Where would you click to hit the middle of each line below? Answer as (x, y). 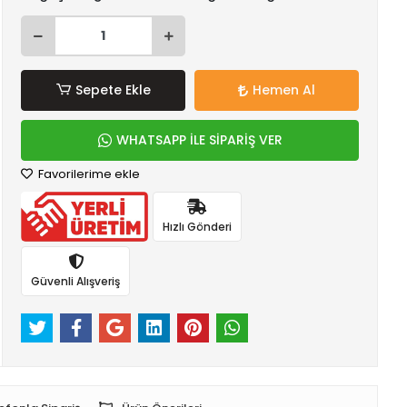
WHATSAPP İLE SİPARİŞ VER (199, 140)
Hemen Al (284, 90)
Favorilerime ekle (88, 174)
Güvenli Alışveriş (76, 281)
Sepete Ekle (113, 90)
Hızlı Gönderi (197, 226)
